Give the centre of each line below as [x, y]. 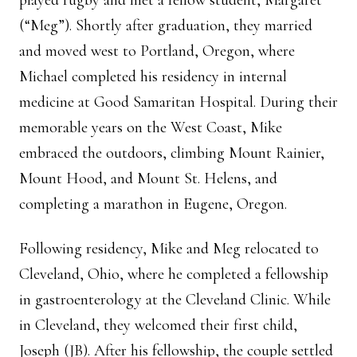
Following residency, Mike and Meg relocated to [169, 249]
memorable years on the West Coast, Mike [151, 127]
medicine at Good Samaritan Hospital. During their [178, 102]
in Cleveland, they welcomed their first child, [158, 325]
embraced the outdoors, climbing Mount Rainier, [172, 153]
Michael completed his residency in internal [153, 76]
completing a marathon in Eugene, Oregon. [155, 204]
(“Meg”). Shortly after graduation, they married [166, 25]
